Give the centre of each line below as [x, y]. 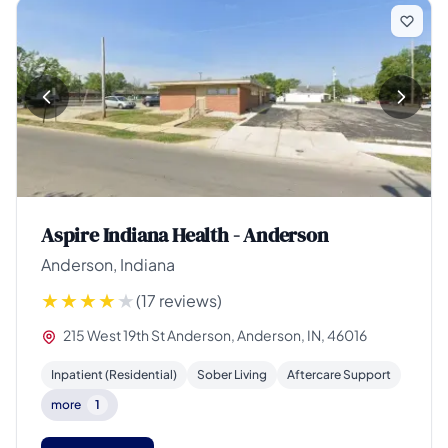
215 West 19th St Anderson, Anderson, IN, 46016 [214, 335]
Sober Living [232, 375]
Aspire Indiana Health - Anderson [185, 235]
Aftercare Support [339, 375]
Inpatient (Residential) [114, 375]
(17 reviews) [179, 300]
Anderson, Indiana [108, 264]
